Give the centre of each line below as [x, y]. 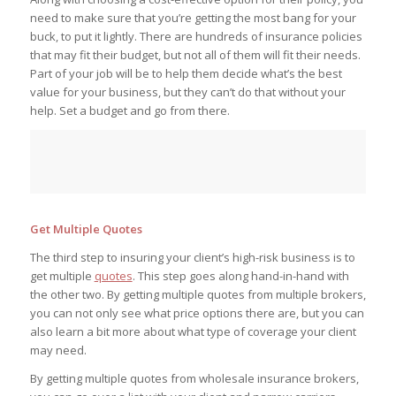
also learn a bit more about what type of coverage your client [193, 331]
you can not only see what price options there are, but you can [197, 312]
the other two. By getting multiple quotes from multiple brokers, [198, 294]
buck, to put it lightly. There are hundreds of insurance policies [196, 37]
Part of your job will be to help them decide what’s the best [186, 74]
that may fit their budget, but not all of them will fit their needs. [195, 55]
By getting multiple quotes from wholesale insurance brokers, [194, 378]
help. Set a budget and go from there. [129, 111]
